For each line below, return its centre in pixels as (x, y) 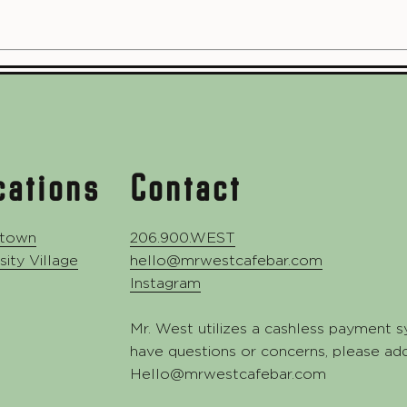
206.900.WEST (183, 238)
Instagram (165, 283)
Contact (186, 187)
